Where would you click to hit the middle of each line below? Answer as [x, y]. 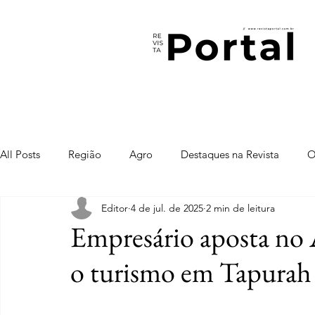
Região [85, 154]
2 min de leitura [240, 208]
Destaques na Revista [230, 154]
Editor [115, 208]
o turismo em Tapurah [191, 272]
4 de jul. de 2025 [167, 208]
